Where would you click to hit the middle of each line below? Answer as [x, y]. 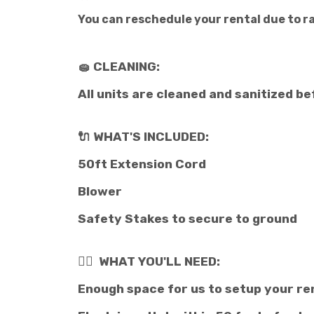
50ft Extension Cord [142, 164]
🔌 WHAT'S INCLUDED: [143, 137]
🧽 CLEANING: [119, 67]
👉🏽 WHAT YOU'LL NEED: [149, 261]
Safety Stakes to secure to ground [187, 219]
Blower [100, 191]
